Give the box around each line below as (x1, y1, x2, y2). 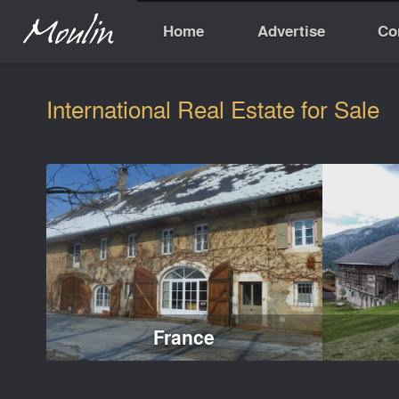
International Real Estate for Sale (45, 93, 379, 126)
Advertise (256, 20, 325, 43)
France (153, 323, 216, 352)
